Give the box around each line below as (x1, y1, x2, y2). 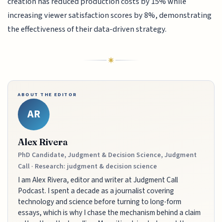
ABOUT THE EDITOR (18, 90, 77, 98)
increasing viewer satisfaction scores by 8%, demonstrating (7, 9, 212, 21)
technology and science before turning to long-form (18, 196, 182, 208)
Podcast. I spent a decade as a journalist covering (18, 185, 174, 197)
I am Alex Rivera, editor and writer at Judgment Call (18, 174, 178, 186)
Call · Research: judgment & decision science (18, 162, 158, 172)
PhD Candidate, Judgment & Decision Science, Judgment (18, 150, 197, 161)
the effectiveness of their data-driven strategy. (7, 23, 167, 35)
